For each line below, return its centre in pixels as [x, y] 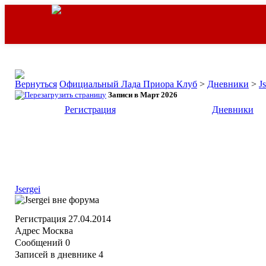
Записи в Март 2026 [143, 95]
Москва [56, 231]
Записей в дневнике [56, 254]
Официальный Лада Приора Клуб [128, 84]
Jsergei [28, 189]
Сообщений [39, 243]
